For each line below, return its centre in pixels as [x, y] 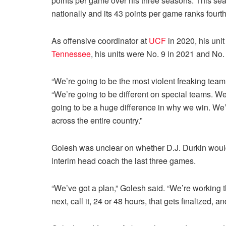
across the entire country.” [97, 120]
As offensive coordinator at [100, 40]
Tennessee [71, 53]
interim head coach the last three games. [124, 160]
